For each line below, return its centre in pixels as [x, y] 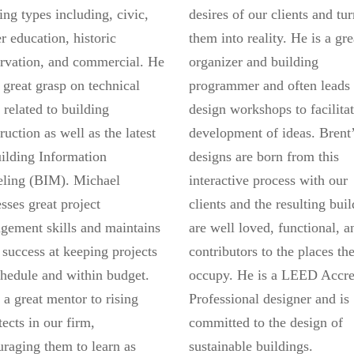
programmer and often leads [269, 85]
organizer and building [254, 62]
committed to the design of [266, 322]
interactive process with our [268, 180]
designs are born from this [264, 156]
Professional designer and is [269, 299]
